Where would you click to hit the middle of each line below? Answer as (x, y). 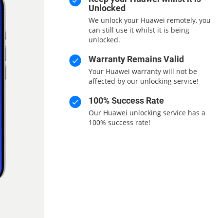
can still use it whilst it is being (139, 30)
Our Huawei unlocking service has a (147, 113)
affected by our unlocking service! (143, 81)
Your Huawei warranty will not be (143, 71)
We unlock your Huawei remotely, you (149, 20)
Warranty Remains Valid (136, 59)
